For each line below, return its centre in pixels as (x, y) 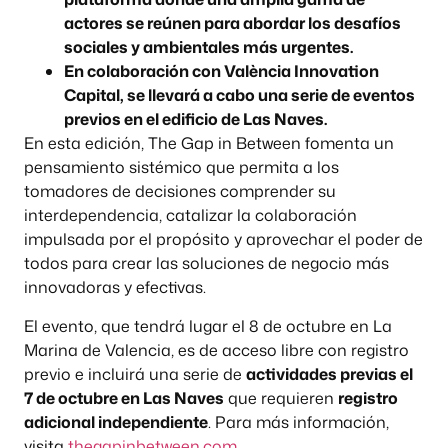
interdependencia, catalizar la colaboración (190, 215)
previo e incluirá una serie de (135, 373)
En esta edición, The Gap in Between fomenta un (209, 143)
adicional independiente (116, 421)
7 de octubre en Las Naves (124, 397)
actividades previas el (329, 373)
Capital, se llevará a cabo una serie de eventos (239, 95)
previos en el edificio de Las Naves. (195, 119)
